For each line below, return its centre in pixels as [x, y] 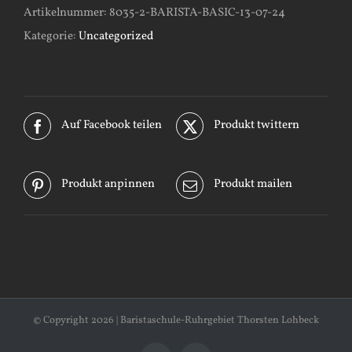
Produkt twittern [257, 126]
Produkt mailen [253, 185]
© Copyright [62, 320]
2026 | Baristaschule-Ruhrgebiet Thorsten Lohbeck [205, 320]
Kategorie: [51, 36]
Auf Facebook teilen [112, 126]
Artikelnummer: [66, 13]
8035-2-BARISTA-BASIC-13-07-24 [197, 13]
